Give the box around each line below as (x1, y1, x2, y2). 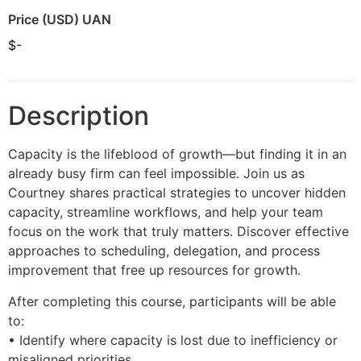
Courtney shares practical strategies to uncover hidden (8, 185, 346, 201)
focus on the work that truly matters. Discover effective (8, 223, 349, 240)
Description (8, 100, 149, 132)
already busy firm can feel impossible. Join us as (8, 165, 305, 182)
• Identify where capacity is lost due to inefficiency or (8, 331, 338, 348)
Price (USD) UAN (8, 11, 111, 28)
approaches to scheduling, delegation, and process (8, 243, 320, 259)
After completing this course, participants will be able (8, 293, 336, 309)
